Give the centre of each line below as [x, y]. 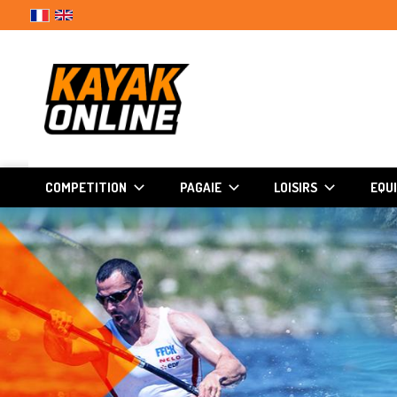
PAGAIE [200, 187]
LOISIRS [296, 187]
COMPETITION [86, 187]
